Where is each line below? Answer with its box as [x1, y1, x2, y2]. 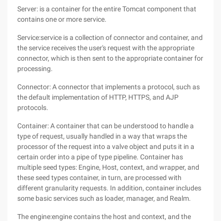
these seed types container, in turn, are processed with [17, 174, 182, 182]
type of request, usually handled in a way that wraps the [17, 132, 187, 140]
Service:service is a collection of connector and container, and [17, 34, 203, 41]
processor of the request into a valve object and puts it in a [17, 143, 194, 150]
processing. [17, 65, 53, 73]
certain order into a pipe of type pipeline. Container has [17, 153, 183, 161]
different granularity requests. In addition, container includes [17, 184, 201, 192]
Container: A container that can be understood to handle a [17, 122, 194, 130]
